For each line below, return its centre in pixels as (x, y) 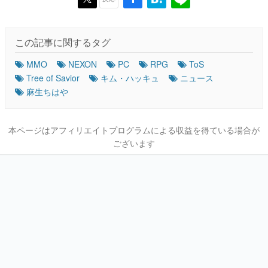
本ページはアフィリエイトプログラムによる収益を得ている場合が (134, 130)
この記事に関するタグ (63, 42)
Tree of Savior (53, 77)
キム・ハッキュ (130, 77)
